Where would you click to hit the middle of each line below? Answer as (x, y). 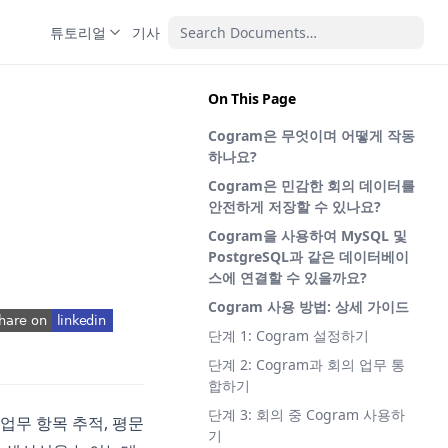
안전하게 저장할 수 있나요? (294, 206)
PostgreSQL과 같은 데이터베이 (308, 256)
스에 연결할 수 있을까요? (287, 277)
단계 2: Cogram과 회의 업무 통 (306, 364)
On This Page (252, 98)
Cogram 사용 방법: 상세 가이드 (308, 306)
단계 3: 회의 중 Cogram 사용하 (306, 414)
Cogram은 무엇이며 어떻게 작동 (311, 135)
